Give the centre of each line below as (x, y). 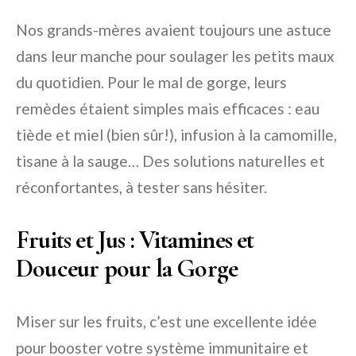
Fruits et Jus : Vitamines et (135, 239)
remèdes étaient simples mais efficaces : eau (168, 108)
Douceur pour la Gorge (127, 268)
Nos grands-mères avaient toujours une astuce (174, 29)
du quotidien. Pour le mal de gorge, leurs (151, 82)
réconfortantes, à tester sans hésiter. (141, 187)
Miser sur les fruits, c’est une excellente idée (166, 321)
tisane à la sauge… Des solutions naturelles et (170, 161)
